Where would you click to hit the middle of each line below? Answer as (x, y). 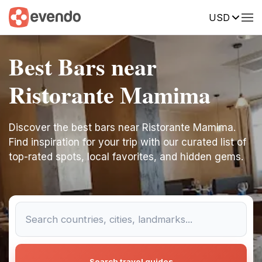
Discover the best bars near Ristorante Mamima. (122, 127)
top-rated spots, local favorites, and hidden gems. (126, 157)
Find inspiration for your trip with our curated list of (127, 142)
